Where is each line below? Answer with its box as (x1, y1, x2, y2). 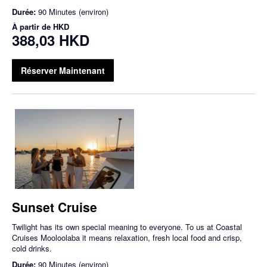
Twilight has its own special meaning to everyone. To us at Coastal (12, 221, 242, 232)
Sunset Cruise (12, 197, 97, 216)
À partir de (12, 21, 53, 33)
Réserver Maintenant (21, 64, 105, 77)
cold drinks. (12, 242, 52, 254)
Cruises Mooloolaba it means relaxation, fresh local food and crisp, (12, 231, 242, 243)
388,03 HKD (12, 30, 89, 51)
